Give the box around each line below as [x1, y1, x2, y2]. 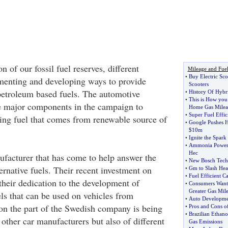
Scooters [188, 81, 209, 87]
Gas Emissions [188, 218, 222, 224]
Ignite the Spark [188, 134, 226, 140]
